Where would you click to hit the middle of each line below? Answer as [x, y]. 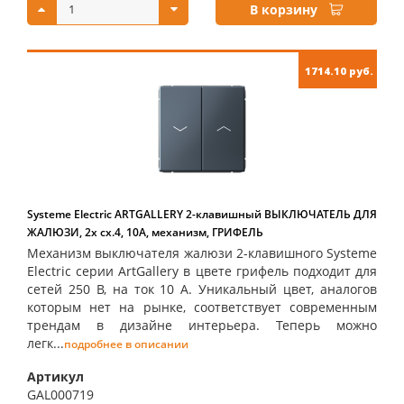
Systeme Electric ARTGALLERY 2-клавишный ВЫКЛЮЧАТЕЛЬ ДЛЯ [202, 214]
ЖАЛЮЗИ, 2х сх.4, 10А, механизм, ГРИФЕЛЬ [145, 232]
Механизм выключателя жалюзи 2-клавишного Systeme [202, 253]
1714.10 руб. [339, 71]
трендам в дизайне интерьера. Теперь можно [202, 325]
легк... [46, 343]
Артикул [55, 376]
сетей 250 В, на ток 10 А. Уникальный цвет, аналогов [202, 289]
